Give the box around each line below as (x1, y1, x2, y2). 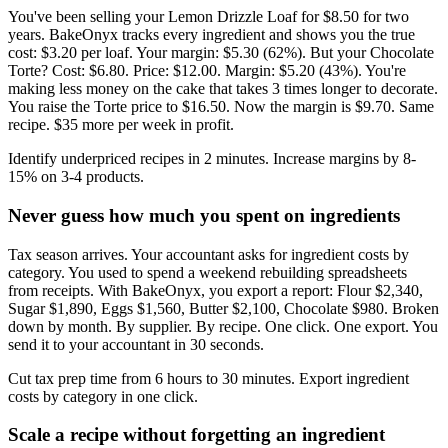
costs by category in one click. (8, 387, 198, 405)
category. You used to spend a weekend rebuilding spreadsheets (8, 263, 407, 281)
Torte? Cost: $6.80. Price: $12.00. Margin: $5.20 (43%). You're (8, 62, 406, 80)
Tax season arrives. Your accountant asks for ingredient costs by (8, 245, 409, 263)
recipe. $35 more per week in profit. (8, 116, 234, 134)
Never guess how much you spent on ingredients (8, 204, 400, 226)
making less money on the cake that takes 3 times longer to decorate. (8, 80, 438, 98)
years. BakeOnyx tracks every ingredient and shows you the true (8, 26, 415, 44)
